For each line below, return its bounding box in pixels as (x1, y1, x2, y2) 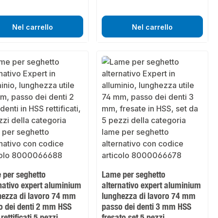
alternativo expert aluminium (102, 180, 201, 191)
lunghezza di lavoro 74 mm (102, 190, 196, 201)
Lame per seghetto (102, 169, 166, 180)
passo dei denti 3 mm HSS (102, 201, 192, 212)
